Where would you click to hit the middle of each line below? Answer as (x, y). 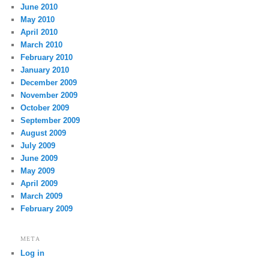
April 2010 (39, 32)
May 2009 (38, 171)
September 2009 (50, 121)
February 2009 (47, 209)
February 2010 (47, 58)
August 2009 (44, 133)
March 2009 (42, 196)
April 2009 (39, 184)
